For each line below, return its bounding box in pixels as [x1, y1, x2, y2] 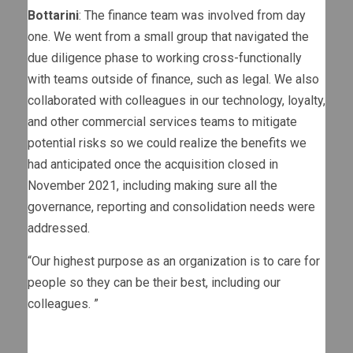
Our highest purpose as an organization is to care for [32, 253, 320, 269]
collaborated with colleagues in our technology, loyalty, [28, 92, 325, 108]
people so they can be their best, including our [28, 274, 281, 290]
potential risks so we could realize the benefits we [28, 135, 307, 150]
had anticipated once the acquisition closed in [28, 156, 278, 172]
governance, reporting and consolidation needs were [28, 199, 315, 214]
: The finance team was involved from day [79, 7, 306, 23]
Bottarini [28, 7, 79, 23]
